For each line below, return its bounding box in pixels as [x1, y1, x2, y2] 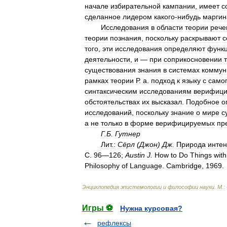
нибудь [177, 13, 201, 21]
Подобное [186, 98, 219, 106]
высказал [152, 98, 182, 106]
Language [130, 162, 162, 170]
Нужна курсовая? [120, 204, 182, 212]
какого [154, 13, 175, 21]
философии [168, 184, 198, 190]
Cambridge [166, 162, 202, 170]
